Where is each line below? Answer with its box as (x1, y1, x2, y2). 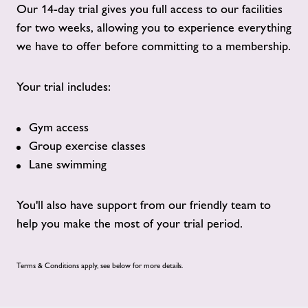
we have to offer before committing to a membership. (16, 39, 291, 53)
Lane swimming (29, 157, 107, 171)
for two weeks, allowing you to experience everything (16, 21, 291, 34)
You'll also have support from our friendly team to (16, 198, 271, 212)
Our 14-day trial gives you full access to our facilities (16, 2, 283, 16)
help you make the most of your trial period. (16, 217, 243, 230)
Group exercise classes (29, 139, 146, 153)
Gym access (29, 120, 89, 134)
